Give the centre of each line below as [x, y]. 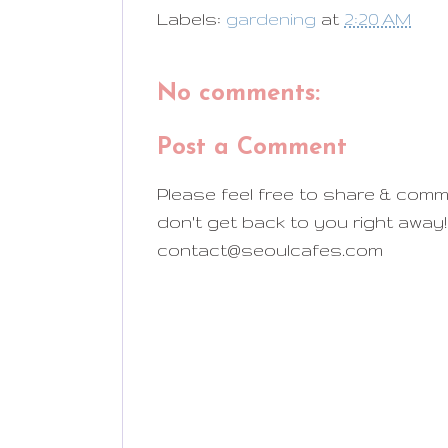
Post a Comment [252, 148]
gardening [271, 19]
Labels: [191, 19]
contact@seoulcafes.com [270, 250]
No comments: [238, 94]
